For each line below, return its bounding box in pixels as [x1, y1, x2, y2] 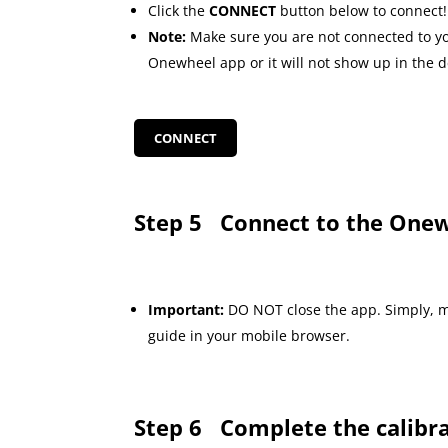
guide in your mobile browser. [148, 325, 351, 345]
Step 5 [134, 206, 221, 237]
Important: [148, 299, 229, 319]
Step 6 [134, 412, 221, 443]
